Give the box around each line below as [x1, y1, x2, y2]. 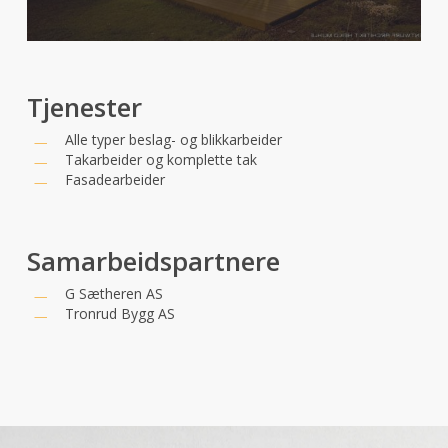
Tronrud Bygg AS [64, 304, 175, 324]
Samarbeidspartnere [26, 243, 280, 280]
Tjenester [26, 89, 142, 126]
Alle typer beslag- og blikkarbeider [64, 130, 282, 150]
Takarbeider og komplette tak [64, 150, 257, 170]
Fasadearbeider [64, 170, 165, 190]
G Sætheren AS [64, 284, 163, 304]
